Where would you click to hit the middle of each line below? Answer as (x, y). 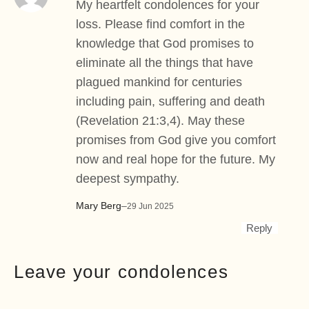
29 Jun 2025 (150, 206)
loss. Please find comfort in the (160, 24)
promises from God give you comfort (176, 140)
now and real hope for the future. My (176, 159)
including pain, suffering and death (170, 101)
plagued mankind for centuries (159, 82)
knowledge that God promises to (165, 43)
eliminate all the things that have (165, 62)
